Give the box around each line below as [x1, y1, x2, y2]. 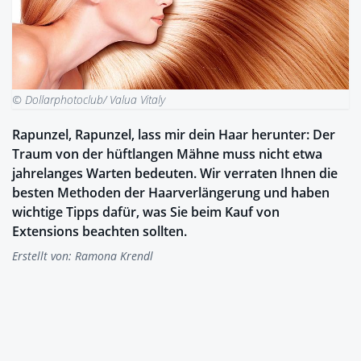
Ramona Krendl [75, 248, 153, 264]
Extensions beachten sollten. [12, 222, 187, 241]
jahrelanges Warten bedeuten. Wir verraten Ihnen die [12, 164, 338, 183]
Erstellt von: [12, 248, 75, 264]
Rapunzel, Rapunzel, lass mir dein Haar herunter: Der [12, 126, 335, 144]
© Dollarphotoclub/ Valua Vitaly [12, 92, 165, 108]
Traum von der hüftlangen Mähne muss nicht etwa [12, 145, 322, 164]
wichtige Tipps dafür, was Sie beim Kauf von [12, 203, 280, 222]
